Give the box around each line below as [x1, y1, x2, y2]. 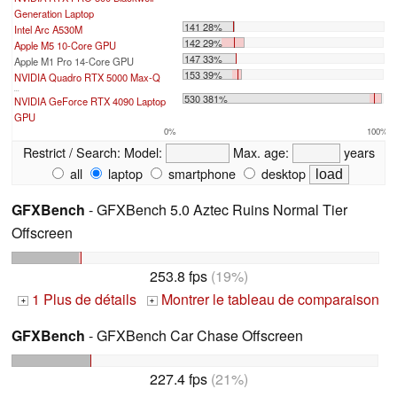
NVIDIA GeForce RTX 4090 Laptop [14, 94, 166, 109]
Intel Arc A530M [14, 22, 82, 37]
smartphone [165, 164, 236, 183]
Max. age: [229, 143, 292, 162]
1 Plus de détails [28, 289, 136, 310]
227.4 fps [149, 369, 207, 390]
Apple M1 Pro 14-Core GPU [14, 54, 134, 69]
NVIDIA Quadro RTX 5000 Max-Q [14, 70, 160, 85]
